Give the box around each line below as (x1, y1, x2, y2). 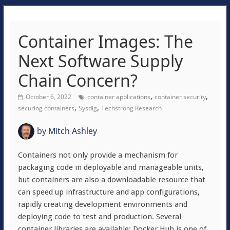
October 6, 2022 (25, 92, 71, 101)
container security (154, 92, 206, 101)
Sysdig (78, 104, 97, 112)
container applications (87, 92, 150, 101)
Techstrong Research (101, 104, 162, 112)
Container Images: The (17, 30, 193, 52)
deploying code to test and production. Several (17, 212, 181, 221)
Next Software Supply (17, 50, 183, 72)
